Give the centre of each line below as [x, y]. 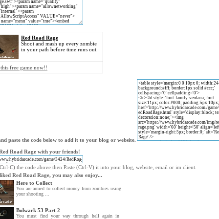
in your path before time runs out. [59, 49]
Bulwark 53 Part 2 [38, 210]
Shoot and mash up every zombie [59, 44]
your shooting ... [33, 194]
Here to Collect [34, 183]
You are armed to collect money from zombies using [69, 188]
